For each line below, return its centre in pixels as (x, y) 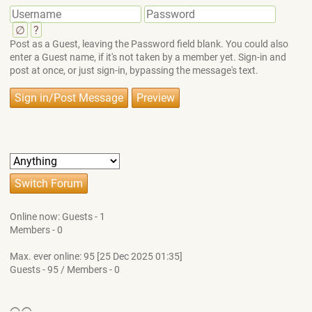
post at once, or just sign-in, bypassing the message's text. (134, 71)
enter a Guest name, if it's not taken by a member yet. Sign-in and (148, 57)
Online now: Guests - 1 (57, 217)
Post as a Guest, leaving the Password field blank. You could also (149, 44)
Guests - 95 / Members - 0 (64, 270)
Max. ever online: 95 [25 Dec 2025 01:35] (96, 256)
